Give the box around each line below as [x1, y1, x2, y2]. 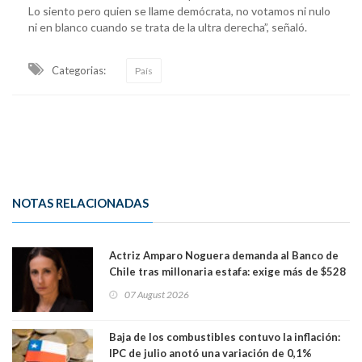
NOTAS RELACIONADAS [12, 195, 149, 210]
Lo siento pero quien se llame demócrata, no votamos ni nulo [28, 3, 330, 18]
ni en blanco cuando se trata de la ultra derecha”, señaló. [28, 19, 307, 34]
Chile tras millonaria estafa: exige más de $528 [109, 264, 346, 278]
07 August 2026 [124, 288, 189, 301]
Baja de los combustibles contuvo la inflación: [109, 330, 340, 343]
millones [109, 280, 153, 294]
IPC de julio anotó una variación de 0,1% [109, 346, 312, 360]
